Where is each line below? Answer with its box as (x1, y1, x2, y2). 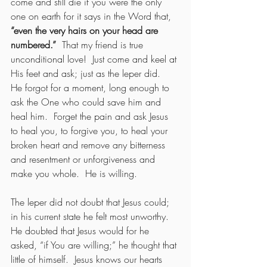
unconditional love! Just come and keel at (11, 52, 179, 66)
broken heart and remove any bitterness (11, 138, 168, 151)
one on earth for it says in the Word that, (11, 9, 174, 23)
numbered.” (11, 38, 62, 51)
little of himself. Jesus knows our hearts (11, 252, 165, 266)
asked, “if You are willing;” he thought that (11, 238, 179, 252)
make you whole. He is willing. (11, 166, 137, 180)
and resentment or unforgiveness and (11, 152, 158, 166)
